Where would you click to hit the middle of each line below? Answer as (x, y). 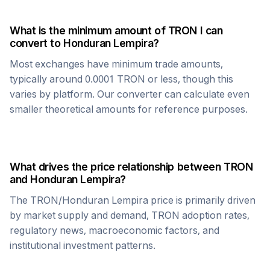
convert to (37, 43)
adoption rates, (215, 215)
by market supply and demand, (80, 215)
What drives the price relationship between (117, 167)
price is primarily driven (202, 200)
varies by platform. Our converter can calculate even (130, 94)
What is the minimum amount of (89, 30)
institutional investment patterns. (83, 245)
